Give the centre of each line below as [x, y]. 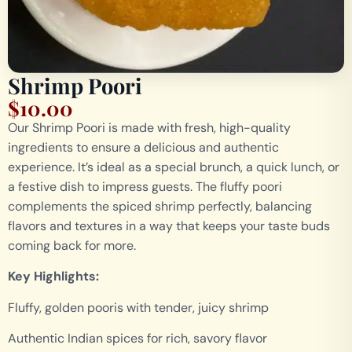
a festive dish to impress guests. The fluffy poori [145, 187]
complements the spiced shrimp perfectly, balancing [160, 206]
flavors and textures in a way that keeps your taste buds [169, 226]
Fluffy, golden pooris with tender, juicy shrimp [138, 307]
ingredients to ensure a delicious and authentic [143, 147]
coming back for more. [72, 246]
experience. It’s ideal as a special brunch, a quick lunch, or [174, 167]
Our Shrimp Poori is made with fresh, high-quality [149, 128]
